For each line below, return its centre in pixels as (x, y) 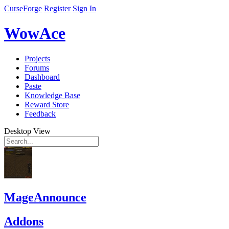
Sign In (84, 8)
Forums (37, 67)
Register (57, 8)
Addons (24, 221)
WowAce (35, 33)
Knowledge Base (52, 95)
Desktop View (27, 131)
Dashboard (42, 77)
